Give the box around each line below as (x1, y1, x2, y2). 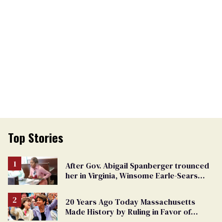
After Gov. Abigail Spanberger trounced (65, 160, 209, 171)
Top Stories (8, 128, 63, 147)
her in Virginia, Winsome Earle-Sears (65, 170, 198, 181)
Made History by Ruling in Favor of (65, 206, 191, 217)
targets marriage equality (65, 180, 160, 191)
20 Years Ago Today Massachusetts (65, 196, 195, 207)
